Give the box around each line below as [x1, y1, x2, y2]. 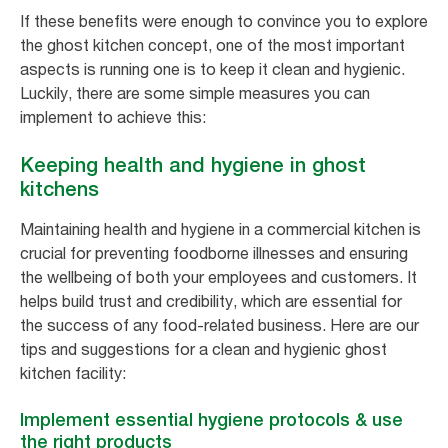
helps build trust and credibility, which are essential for [20, 290, 402, 311]
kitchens [20, 176, 99, 201]
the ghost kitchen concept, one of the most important [20, 34, 405, 55]
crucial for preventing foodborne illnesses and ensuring [20, 242, 408, 263]
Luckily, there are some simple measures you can [20, 82, 370, 103]
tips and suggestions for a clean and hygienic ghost [20, 338, 387, 359]
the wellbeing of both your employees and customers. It [20, 266, 417, 287]
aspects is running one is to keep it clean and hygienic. [20, 58, 405, 79]
